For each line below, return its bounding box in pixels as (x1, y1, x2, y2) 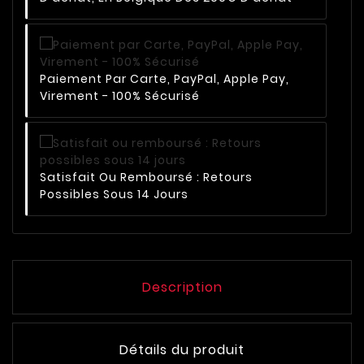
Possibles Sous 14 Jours (40, 186, 188, 203)
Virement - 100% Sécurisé (40, 88, 200, 105)
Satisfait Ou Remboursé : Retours (40, 169, 253, 186)
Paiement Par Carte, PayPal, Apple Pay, (40, 71, 289, 88)
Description (141, 278, 223, 297)
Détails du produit (119, 340, 245, 360)
